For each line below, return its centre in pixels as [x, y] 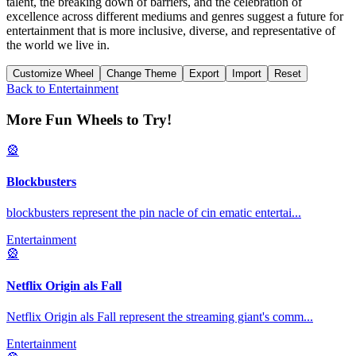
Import [247, 74]
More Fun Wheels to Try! [89, 120]
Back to [26, 89]
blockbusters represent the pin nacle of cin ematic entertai [149, 213]
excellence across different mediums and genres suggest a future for [175, 17]
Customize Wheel [53, 74]
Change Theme [141, 74]
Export [204, 74]
